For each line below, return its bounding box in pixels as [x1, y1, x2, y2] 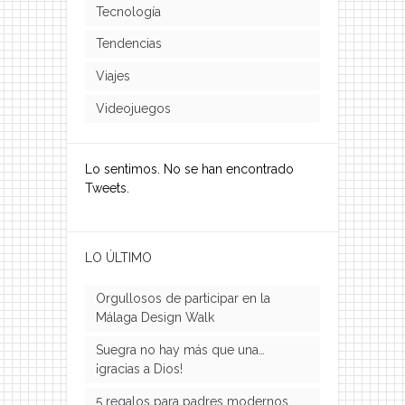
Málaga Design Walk [95, 310, 214, 325]
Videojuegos [95, 100, 171, 116]
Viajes [95, 69, 130, 84]
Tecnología [95, 4, 161, 19]
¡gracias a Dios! [95, 362, 183, 377]
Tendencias [95, 36, 162, 52]
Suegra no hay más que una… [95, 343, 265, 358]
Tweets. [85, 180, 129, 195]
